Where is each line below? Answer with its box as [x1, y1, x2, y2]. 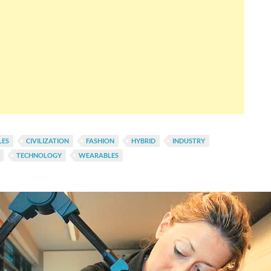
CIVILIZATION [26, 137, 69, 145]
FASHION [86, 137, 114, 145]
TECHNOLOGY [16, 151, 62, 159]
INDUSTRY [172, 137, 205, 145]
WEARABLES [79, 151, 119, 159]
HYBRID [131, 137, 155, 145]
